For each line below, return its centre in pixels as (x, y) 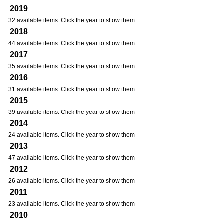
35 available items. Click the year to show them (72, 66)
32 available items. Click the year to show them (72, 20)
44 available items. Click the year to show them (72, 43)
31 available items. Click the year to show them (72, 89)
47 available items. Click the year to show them (72, 158)
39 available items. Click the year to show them (72, 112)
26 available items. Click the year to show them (72, 181)
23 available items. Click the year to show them (72, 204)
